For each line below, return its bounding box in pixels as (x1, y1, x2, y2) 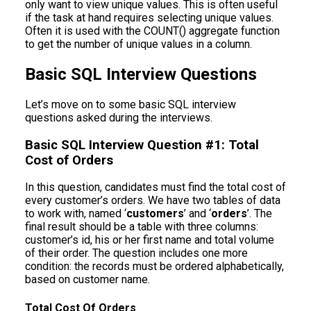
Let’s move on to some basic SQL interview (25, 97, 236, 111)
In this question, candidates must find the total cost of (25, 180, 286, 194)
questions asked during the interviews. (25, 110, 212, 124)
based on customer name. (25, 273, 150, 287)
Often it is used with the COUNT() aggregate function (25, 24, 280, 38)
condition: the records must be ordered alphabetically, (25, 260, 284, 274)
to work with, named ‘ (25, 207, 126, 221)
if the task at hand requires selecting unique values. (25, 11, 274, 25)
